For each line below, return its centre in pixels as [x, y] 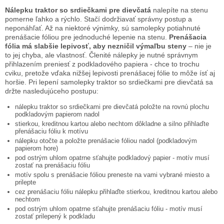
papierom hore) [36, 148]
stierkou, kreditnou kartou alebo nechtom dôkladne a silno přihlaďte [112, 123]
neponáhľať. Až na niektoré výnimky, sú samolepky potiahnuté [103, 28]
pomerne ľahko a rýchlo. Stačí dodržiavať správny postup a [98, 19]
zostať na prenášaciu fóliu [52, 165]
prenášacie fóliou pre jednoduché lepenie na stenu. [87, 37]
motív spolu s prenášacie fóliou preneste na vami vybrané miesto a [112, 174]
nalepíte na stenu [179, 10]
